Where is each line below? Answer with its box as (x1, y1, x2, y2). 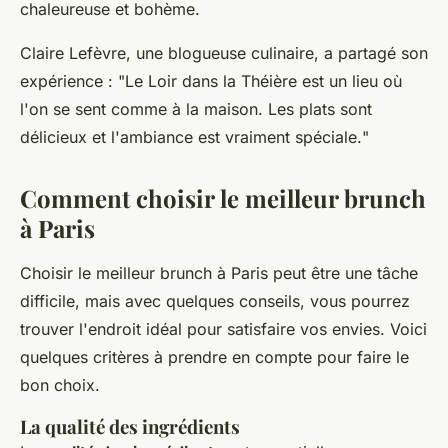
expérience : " (20, 71, 125, 92)
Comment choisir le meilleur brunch (20, 182, 426, 215)
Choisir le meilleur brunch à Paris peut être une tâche (20, 263, 418, 284)
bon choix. (20, 375, 100, 396)
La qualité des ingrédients (20, 414, 240, 440)
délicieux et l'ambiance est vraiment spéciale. (20, 127, 362, 148)
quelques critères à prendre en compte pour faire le (20, 347, 409, 368)
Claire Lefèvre (20, 43, 126, 64)
